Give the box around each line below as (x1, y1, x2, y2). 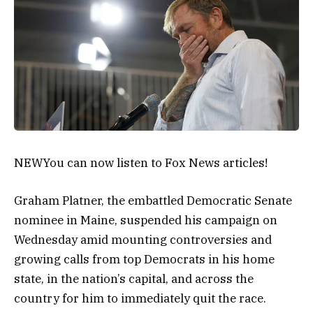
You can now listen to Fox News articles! (43, 155, 268, 171)
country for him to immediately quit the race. (14, 291, 266, 307)
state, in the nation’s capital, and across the (14, 271, 254, 287)
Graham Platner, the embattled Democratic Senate (14, 193, 292, 209)
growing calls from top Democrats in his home (14, 252, 275, 268)
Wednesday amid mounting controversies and (14, 232, 272, 248)
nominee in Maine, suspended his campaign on (14, 212, 277, 228)
